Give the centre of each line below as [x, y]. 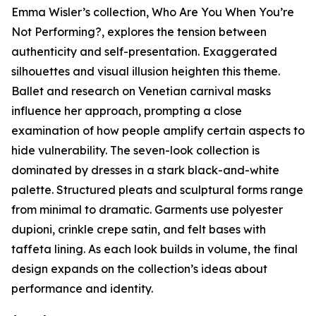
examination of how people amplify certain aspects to [158, 130]
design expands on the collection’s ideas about [139, 269]
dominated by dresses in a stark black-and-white [145, 170]
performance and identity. [82, 288]
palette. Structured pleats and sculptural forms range [157, 190]
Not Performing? [56, 32]
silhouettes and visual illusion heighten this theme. [146, 71]
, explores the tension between [184, 32]
